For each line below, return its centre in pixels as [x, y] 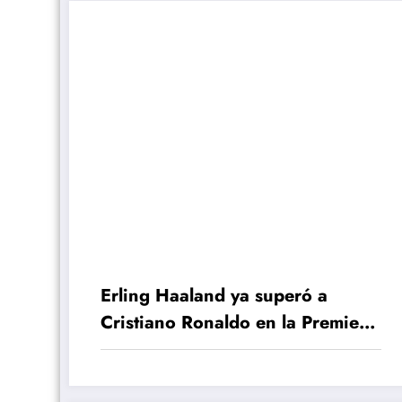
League [131, 349]
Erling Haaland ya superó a [214, 295]
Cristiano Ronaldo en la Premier [233, 322]
